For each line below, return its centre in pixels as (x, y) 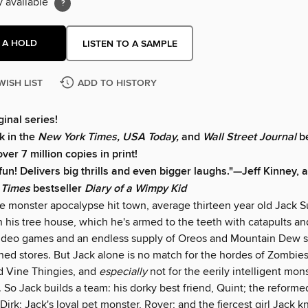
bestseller (57, 189)
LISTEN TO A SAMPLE (130, 44)
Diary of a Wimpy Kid (135, 189)
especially (123, 272)
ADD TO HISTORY (117, 84)
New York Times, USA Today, (110, 137)
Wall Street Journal (250, 137)
